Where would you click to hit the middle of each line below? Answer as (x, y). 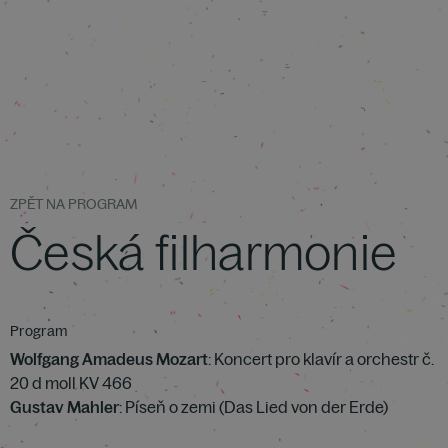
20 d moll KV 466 (71, 383)
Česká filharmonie (204, 252)
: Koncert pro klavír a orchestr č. (321, 359)
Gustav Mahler (64, 407)
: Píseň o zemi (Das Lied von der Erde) (253, 407)
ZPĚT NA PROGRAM (73, 204)
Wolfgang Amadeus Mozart (109, 359)
